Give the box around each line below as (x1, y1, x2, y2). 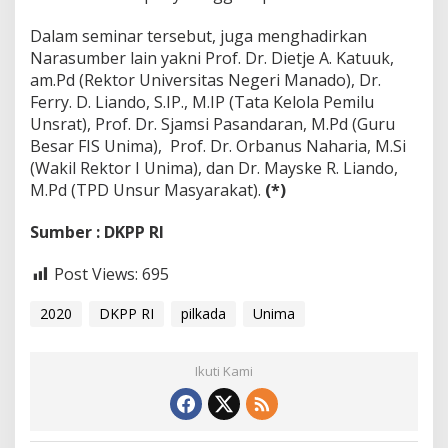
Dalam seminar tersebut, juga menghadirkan (30, 25, 367, 48)
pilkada (181, 304, 226, 323)
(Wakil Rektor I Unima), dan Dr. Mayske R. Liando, (30, 157, 398, 180)
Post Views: (54, 263, 138, 286)
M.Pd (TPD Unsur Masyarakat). (30, 179, 265, 202)
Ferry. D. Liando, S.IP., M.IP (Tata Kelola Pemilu (30, 91, 374, 114)
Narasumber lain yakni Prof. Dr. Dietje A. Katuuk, (30, 47, 394, 70)
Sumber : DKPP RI (30, 221, 164, 244)
